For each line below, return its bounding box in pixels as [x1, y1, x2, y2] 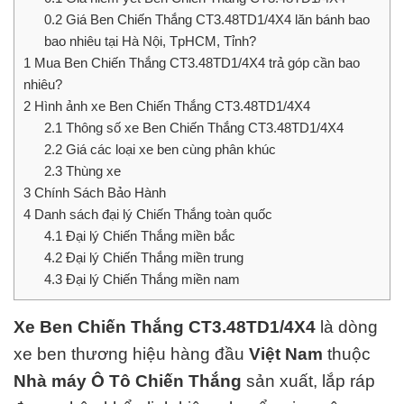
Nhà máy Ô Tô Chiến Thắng [14, 372, 242, 391]
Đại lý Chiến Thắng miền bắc [61, 228, 235, 244]
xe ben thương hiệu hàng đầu [14, 344, 249, 364]
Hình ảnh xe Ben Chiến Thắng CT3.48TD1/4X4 [31, 98, 310, 115]
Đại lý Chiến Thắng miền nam [61, 271, 240, 288]
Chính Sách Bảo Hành [31, 185, 166, 201]
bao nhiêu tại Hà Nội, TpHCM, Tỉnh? [43, 33, 256, 50]
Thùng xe [61, 163, 121, 179]
